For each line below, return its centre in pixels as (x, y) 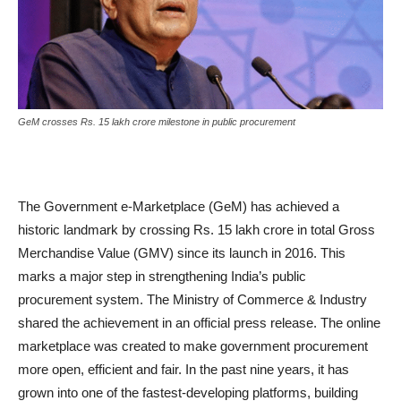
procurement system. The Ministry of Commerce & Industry (192, 299)
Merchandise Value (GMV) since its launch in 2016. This (182, 252)
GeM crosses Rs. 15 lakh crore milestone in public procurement (157, 121)
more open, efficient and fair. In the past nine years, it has (183, 369)
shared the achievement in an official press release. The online (199, 322)
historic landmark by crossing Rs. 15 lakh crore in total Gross (196, 229)
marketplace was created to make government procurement (193, 346)
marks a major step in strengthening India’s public (162, 276)
